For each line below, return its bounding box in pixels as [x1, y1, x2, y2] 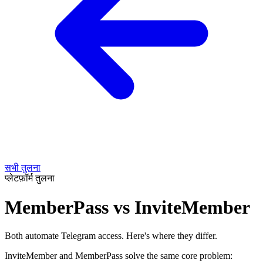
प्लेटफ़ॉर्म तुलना [5, 173, 55, 184]
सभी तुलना [5, 163, 41, 173]
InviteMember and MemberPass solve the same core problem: [5, 251, 232, 261]
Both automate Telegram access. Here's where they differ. [5, 231, 217, 241]
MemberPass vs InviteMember [5, 196, 250, 218]
